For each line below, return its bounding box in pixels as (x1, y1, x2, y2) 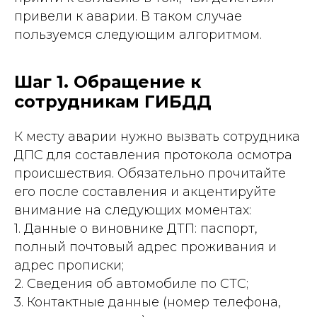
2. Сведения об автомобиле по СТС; (14, 276, 248, 292)
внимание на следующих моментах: (14, 202, 251, 218)
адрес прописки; (14, 258, 124, 273)
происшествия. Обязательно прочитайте (14, 166, 286, 181)
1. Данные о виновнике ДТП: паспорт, (14, 221, 258, 236)
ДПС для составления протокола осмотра (14, 147, 292, 163)
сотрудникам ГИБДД (14, 91, 212, 112)
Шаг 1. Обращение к (14, 71, 201, 92)
